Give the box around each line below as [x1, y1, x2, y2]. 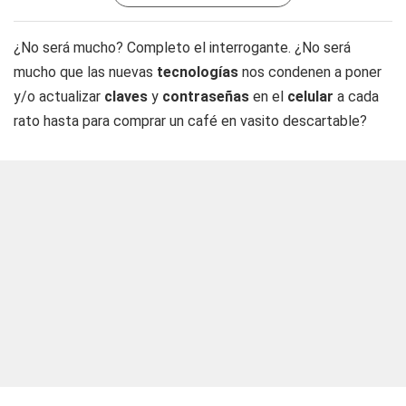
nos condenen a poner [242, 63, 382, 81]
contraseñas [162, 88, 253, 105]
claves [104, 88, 151, 105]
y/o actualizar [14, 88, 104, 105]
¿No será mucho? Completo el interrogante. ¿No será [14, 39, 351, 56]
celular [287, 88, 337, 105]
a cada [337, 88, 379, 105]
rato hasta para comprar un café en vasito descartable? [14, 112, 367, 130]
